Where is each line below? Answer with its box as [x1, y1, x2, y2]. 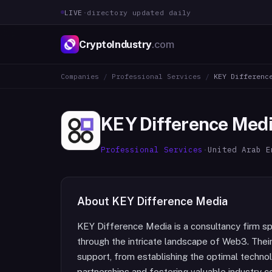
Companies [61, 72, 99, 81]
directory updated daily [87, 7, 191, 17]
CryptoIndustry [79, 38, 152, 50]
